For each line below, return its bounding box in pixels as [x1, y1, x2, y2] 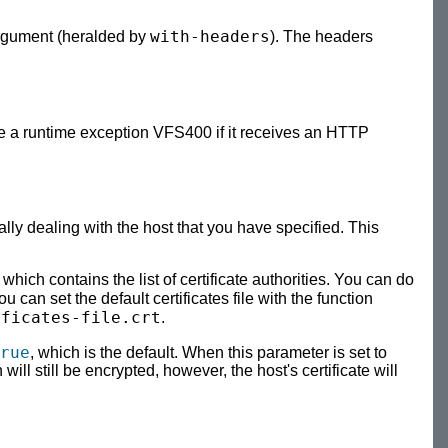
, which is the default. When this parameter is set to [30, 344, 387, 362]
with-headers [150, 27, 270, 47]
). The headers [270, 28, 373, 46]
